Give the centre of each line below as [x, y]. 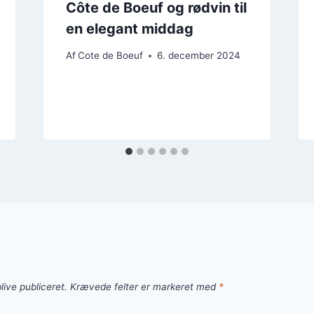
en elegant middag [129, 28]
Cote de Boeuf [110, 56]
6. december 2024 [198, 56]
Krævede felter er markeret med [144, 287]
